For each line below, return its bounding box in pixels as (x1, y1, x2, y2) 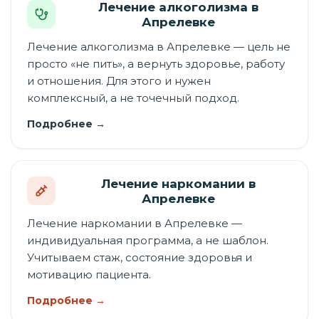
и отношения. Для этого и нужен (27, 74, 211, 88)
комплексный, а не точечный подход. (27, 91, 239, 105)
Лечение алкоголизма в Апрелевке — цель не (27, 40, 291, 53)
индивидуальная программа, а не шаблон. (27, 234, 268, 247)
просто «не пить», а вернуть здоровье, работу (27, 57, 285, 70)
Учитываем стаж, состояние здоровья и (27, 251, 252, 264)
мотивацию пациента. (27, 268, 151, 281)
